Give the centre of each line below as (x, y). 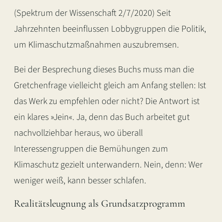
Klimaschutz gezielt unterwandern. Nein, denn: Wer (108, 164)
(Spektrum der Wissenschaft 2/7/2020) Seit (92, 13)
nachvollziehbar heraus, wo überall (78, 133)
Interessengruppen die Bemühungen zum (91, 148)
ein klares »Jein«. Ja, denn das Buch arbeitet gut (102, 117)
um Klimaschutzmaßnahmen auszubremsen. (96, 44)
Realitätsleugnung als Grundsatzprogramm (100, 204)
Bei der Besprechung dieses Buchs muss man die (104, 69)
